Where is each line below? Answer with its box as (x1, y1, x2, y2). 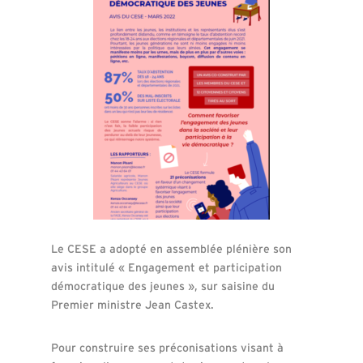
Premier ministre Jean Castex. (50, 297, 214, 311)
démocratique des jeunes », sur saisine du (50, 279, 275, 293)
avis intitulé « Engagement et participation (50, 260, 282, 274)
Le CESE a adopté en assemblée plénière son (50, 241, 292, 255)
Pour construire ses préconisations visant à (50, 340, 284, 354)
